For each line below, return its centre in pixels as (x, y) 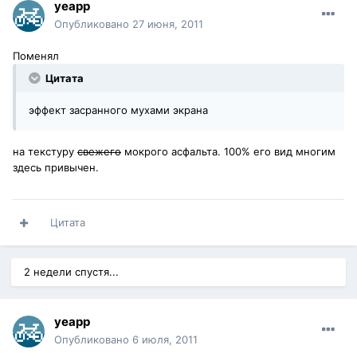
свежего (99, 152)
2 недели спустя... (71, 272)
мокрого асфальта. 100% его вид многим (228, 152)
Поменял (36, 56)
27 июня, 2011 (168, 24)
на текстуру (45, 152)
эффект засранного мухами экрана (118, 110)
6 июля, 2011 (165, 340)
